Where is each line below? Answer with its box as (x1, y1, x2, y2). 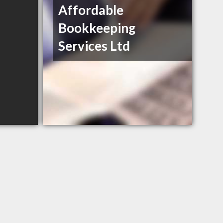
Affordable (58, 2, 124, 18)
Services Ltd (58, 38, 130, 54)
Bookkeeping (58, 20, 136, 36)
